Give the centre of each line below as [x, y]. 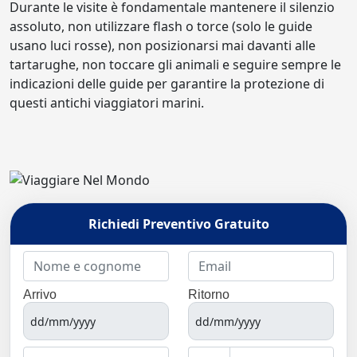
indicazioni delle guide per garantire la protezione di [167, 83]
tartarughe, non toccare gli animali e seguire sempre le [175, 64]
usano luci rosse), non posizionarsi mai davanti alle [163, 45]
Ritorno [209, 295]
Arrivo [40, 295]
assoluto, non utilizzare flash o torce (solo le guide [161, 26]
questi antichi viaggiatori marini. [107, 102]
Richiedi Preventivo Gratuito [178, 224]
